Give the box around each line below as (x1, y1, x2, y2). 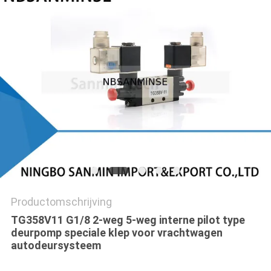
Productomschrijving (10, 195, 112, 209)
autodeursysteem (10, 239, 101, 252)
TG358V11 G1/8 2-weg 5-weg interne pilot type (10, 214, 245, 227)
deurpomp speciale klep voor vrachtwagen (10, 226, 223, 240)
